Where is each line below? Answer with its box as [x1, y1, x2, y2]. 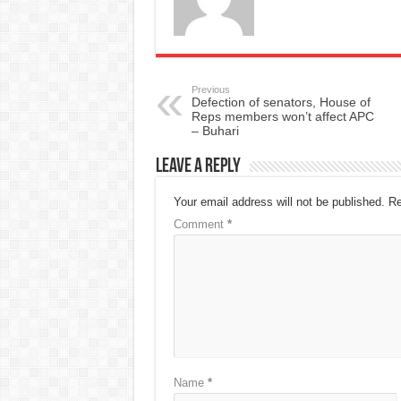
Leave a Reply [155, 156, 241, 177]
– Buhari [191, 123, 239, 138]
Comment [173, 217, 227, 231]
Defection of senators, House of [191, 94, 371, 109]
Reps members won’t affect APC [191, 108, 374, 124]
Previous [191, 83, 230, 95]
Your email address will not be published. [173, 194, 385, 209]
